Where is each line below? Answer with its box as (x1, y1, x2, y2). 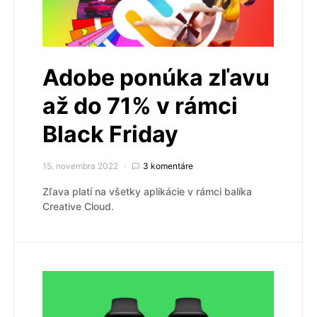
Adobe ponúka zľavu (42, 63, 270, 91)
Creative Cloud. (42, 200, 114, 212)
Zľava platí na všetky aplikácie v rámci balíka (42, 185, 252, 197)
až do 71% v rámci (42, 91, 238, 120)
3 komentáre (143, 160, 193, 171)
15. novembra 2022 (42, 160, 118, 171)
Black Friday (42, 120, 178, 148)
